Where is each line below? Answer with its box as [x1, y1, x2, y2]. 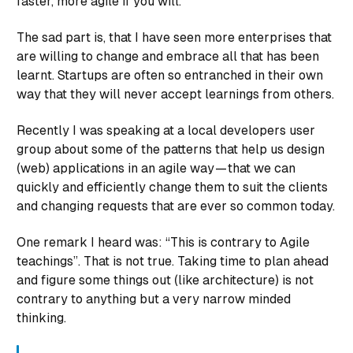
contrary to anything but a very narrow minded [17, 291, 291, 307]
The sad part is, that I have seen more [17, 29, 238, 45]
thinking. [17, 310, 66, 325]
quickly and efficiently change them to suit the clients [17, 179, 328, 195]
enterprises [238, 29, 309, 45]
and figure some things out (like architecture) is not [17, 272, 314, 288]
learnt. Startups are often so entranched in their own [17, 67, 323, 83]
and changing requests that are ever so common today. [17, 198, 335, 214]
